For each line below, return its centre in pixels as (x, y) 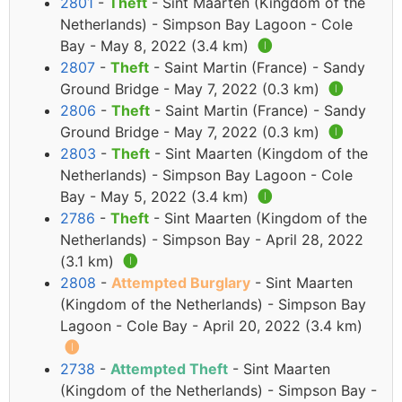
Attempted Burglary (181, 283)
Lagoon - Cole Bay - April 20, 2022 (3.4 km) (211, 326)
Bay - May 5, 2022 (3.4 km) (157, 197)
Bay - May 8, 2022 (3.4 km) (157, 46)
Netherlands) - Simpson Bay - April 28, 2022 (212, 240)
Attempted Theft (169, 369)
